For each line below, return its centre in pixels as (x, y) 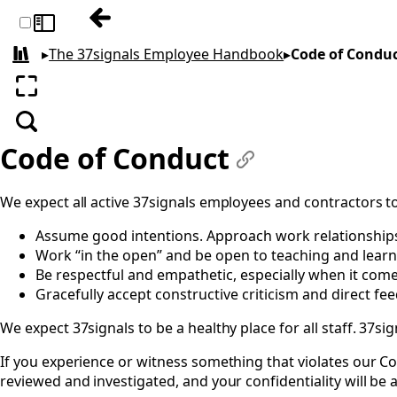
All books (47, 61)
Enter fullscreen (82, 95)
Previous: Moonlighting (183, 27)
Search (50, 131)
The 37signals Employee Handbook (167, 54)
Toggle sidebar (86, 32)
